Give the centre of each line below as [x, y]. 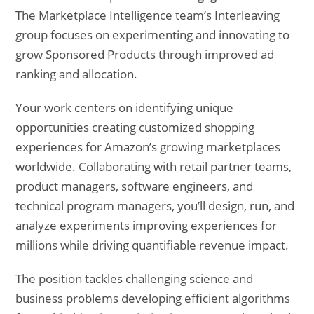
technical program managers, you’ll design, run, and [155, 206]
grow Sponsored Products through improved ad [145, 54]
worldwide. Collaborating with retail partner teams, [154, 166]
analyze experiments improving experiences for [146, 225]
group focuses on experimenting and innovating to [153, 35]
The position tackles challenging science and [135, 279]
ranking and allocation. [77, 74]
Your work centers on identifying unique [125, 108]
